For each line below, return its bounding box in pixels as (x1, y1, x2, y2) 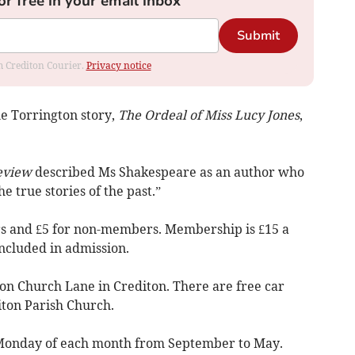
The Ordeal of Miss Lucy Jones (117, 107, 300, 124)
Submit (236, 27, 280, 45)
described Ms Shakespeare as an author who (31, 164, 304, 181)
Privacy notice (86, 59, 151, 72)
